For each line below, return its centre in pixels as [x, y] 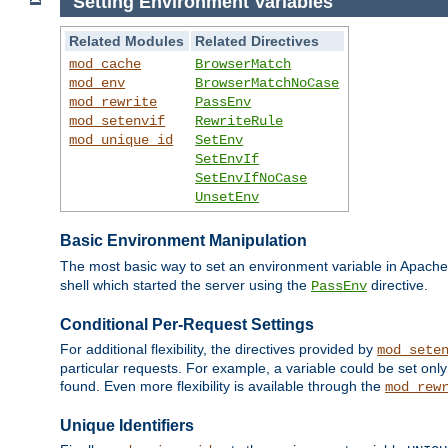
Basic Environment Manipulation [183, 241]
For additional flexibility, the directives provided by [218, 349]
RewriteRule [239, 120]
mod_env [97, 82]
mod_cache [105, 63]
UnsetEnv [227, 196]
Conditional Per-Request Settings [187, 324]
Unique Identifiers [127, 425]
